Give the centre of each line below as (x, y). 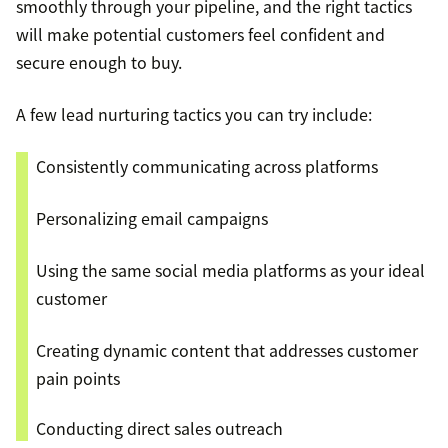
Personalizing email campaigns (152, 218)
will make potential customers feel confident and (200, 34)
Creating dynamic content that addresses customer (227, 350)
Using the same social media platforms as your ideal (230, 270)
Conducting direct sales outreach (159, 428)
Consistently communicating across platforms (207, 166)
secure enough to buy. (99, 62)
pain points (78, 378)
